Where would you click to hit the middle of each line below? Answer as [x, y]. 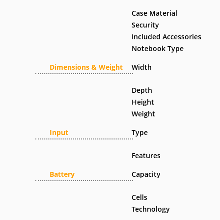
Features [146, 155]
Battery [62, 174]
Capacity [146, 174]
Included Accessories [167, 37]
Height [143, 102]
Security [146, 25]
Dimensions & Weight [86, 67]
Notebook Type [158, 48]
